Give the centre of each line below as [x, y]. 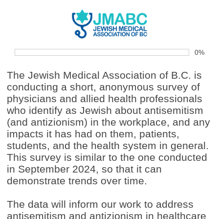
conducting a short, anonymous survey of [103, 87]
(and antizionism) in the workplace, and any [109, 122]
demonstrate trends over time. [77, 181]
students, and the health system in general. [108, 145]
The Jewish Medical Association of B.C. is [104, 75]
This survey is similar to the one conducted [107, 157]
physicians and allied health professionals [105, 99]
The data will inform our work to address [100, 204]
